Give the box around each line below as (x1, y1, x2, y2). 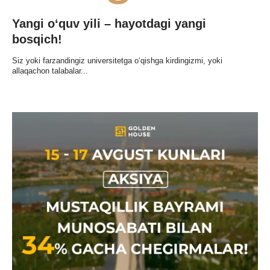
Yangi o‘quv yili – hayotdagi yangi (12, 16, 206, 30)
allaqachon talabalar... (12, 66, 88, 76)
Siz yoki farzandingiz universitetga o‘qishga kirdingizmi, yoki (12, 56, 222, 66)
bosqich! (12, 32, 62, 46)
